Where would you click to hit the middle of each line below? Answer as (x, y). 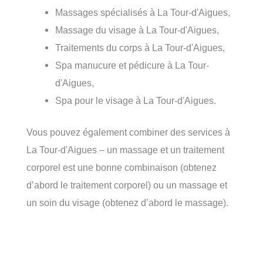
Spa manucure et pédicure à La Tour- (132, 65)
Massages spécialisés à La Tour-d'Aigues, (143, 12)
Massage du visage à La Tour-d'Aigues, (137, 30)
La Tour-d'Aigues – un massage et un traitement (125, 150)
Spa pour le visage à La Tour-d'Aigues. (136, 100)
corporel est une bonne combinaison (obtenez (122, 168)
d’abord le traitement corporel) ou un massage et (127, 185)
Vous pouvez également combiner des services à (128, 132)
